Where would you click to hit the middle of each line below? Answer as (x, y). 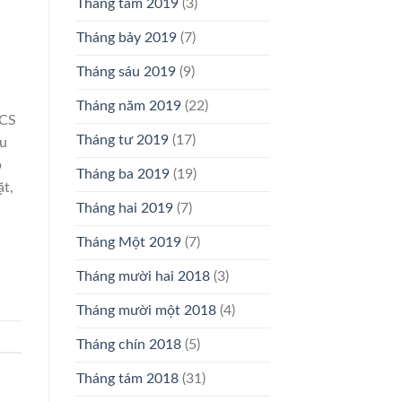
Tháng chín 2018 (128, 345)
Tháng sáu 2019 (126, 72)
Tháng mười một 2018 (146, 311)
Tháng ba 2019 (122, 175)
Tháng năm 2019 (128, 106)
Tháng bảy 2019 (126, 38)
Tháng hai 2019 (124, 209)
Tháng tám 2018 (127, 379)
